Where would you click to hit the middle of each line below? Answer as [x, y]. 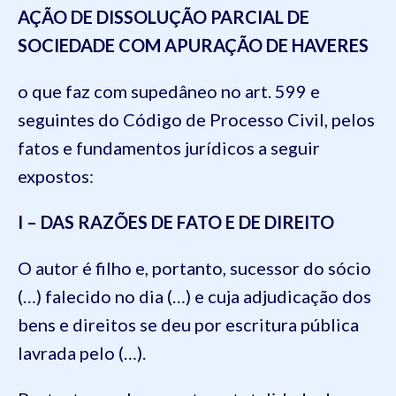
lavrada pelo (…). [82, 352]
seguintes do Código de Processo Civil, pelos [196, 119]
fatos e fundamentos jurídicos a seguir [169, 147]
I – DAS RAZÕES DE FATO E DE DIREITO [176, 221]
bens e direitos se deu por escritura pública [188, 324]
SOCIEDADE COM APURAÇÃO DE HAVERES [193, 45]
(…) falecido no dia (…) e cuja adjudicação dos [194, 296]
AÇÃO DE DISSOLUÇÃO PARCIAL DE [164, 16]
